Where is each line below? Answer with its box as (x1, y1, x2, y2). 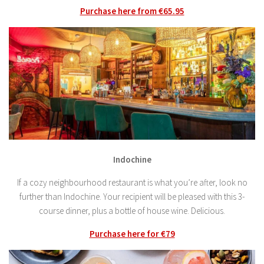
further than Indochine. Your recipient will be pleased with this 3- (19, 190, 245, 202)
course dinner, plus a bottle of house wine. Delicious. (39, 204, 225, 216)
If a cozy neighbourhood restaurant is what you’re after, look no (16, 176, 247, 188)
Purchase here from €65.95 (80, 5, 184, 16)
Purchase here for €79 (89, 227, 175, 239)
